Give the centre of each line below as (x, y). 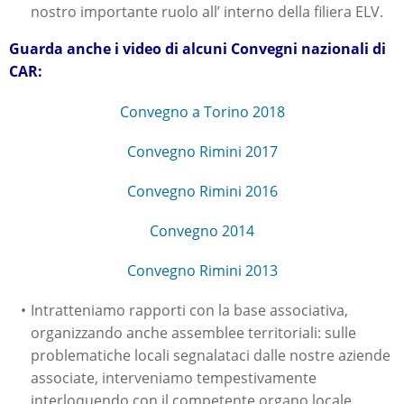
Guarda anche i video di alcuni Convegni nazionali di (197, 49)
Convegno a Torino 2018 (202, 112)
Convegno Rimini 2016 (202, 192)
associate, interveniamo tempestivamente (174, 378)
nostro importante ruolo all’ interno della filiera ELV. (207, 12)
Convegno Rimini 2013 (202, 271)
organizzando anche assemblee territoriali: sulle (193, 333)
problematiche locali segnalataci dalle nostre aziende (211, 356)
